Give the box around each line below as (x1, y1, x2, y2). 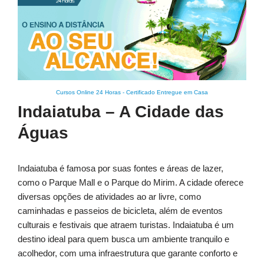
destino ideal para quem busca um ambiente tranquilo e (18, 234, 229, 245)
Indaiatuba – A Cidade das (18, 103, 224, 121)
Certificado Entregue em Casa (126, 89, 208, 96)
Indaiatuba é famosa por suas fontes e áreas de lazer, (18, 163, 223, 174)
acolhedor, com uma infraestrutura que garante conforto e (18, 248, 237, 259)
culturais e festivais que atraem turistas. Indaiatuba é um (18, 220, 234, 230)
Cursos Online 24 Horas (56, 89, 121, 96)
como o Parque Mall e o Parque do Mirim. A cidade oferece (18, 177, 243, 188)
